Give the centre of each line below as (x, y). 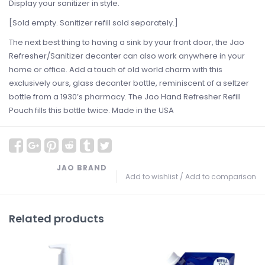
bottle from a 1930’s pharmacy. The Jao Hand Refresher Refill (125, 97)
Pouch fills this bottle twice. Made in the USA (91, 110)
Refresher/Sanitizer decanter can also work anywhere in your (127, 56)
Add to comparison (221, 177)
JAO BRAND (82, 168)
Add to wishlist (152, 177)
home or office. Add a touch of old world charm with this (116, 70)
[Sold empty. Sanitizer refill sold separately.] (93, 23)
